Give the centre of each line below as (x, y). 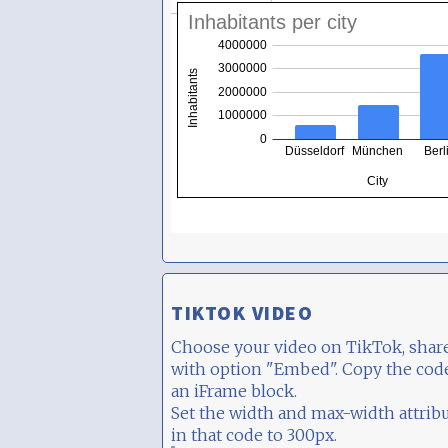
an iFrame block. (234, 390)
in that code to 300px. (254, 434)
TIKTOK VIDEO (242, 312)
